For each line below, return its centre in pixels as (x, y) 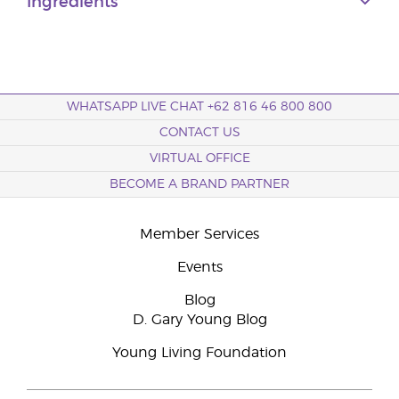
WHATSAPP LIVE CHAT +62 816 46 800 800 (199, 107)
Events (199, 267)
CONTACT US (199, 133)
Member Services (199, 234)
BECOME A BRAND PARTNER (199, 184)
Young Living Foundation (199, 353)
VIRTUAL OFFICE (199, 159)
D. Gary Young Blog (199, 320)
